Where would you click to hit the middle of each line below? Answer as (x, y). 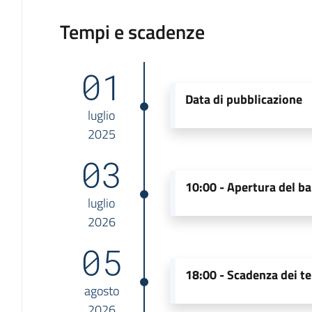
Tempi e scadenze (132, 31)
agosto (101, 290)
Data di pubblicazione (244, 99)
